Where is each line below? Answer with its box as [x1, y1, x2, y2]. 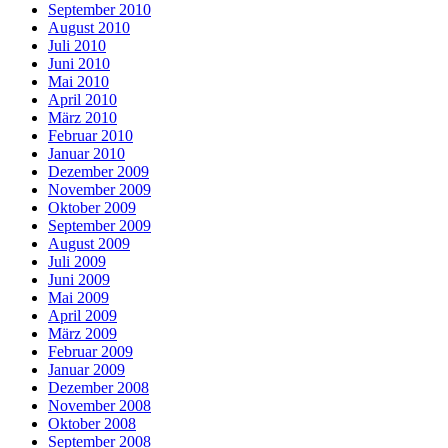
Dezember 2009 [48, 162, 149, 180]
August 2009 [48, 234, 130, 252]
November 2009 [48, 180, 151, 198]
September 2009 [48, 216, 151, 234]
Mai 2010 [48, 72, 109, 90]
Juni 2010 [48, 54, 110, 72]
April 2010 [48, 90, 117, 108]
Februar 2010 [48, 126, 133, 144]
